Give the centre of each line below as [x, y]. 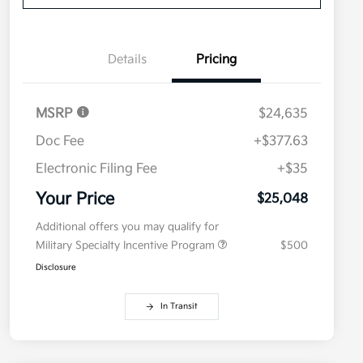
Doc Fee [60, 142]
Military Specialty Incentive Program [127, 246]
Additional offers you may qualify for [127, 227]
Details [127, 60]
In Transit [179, 307]
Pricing [216, 60]
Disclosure [56, 268]
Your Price [75, 200]
